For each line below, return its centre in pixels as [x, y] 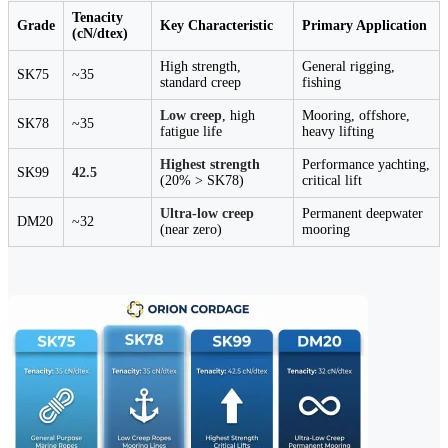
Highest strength [210, 165]
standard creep [200, 83]
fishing [321, 83]
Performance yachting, [366, 165]
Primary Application [364, 26]
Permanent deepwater [362, 214]
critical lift [332, 181]
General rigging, [348, 67]
